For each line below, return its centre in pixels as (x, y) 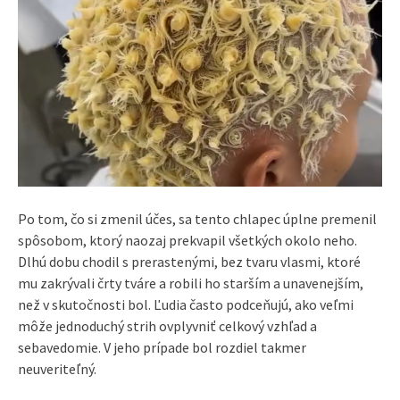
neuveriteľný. (57, 368)
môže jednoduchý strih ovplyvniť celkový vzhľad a (167, 325)
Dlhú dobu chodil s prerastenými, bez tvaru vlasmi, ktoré (189, 261)
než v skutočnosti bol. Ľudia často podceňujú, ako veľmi (186, 304)
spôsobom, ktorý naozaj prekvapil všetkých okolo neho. (187, 240)
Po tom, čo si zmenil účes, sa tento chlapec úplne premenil (197, 218)
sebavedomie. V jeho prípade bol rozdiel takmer (162, 347)
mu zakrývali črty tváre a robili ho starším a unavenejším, (191, 283)
